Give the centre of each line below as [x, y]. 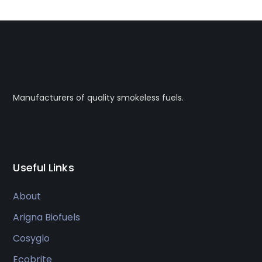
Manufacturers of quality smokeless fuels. [99, 98]
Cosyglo [32, 238]
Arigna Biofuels [47, 217]
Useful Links [44, 168]
